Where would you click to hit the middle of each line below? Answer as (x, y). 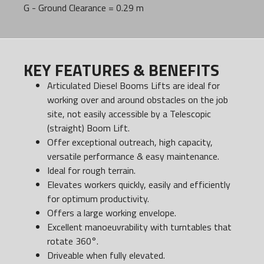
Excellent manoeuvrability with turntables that (139, 227)
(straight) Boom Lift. (88, 128)
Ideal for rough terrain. (91, 171)
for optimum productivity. (98, 199)
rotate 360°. (73, 241)
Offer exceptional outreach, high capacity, (130, 142)
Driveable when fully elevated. (106, 255)
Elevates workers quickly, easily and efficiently (139, 185)
